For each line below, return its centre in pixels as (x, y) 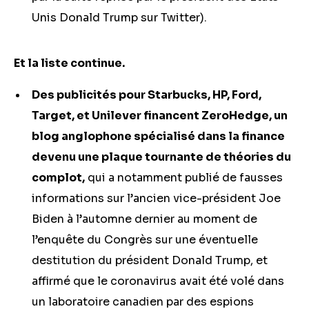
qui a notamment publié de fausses (184, 178)
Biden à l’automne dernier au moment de (144, 219)
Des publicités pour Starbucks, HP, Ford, (147, 95)
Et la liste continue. (69, 63)
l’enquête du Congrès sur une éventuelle (145, 240)
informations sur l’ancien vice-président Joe (156, 198)
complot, (58, 178)
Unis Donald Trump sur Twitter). (121, 18)
